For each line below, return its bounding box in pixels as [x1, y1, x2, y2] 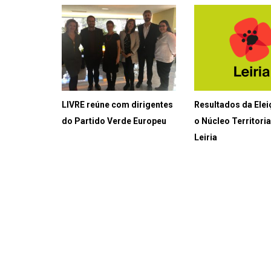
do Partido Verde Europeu [62, 116, 166, 126]
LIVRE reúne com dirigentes [62, 100, 173, 110]
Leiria [194, 132, 218, 143]
